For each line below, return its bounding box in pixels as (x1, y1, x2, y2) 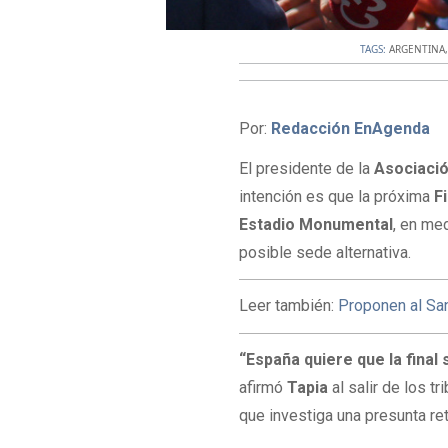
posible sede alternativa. (239, 243, 412, 263)
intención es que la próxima (239, 187, 435, 207)
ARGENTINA (389, 41, 446, 56)
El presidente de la (239, 159, 375, 179)
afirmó (239, 377, 288, 397)
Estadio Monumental (239, 215, 394, 235)
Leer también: (239, 296, 339, 316)
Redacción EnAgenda (271, 118, 431, 138)
